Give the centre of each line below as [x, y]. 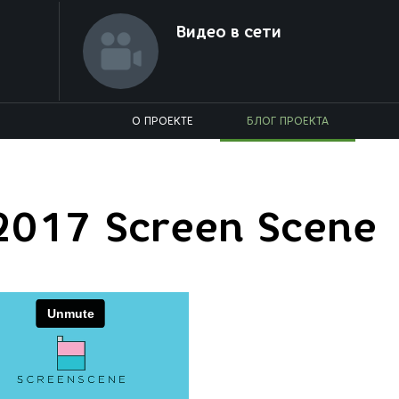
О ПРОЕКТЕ [163, 121]
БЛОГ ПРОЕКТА [288, 121]
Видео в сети [228, 32]
